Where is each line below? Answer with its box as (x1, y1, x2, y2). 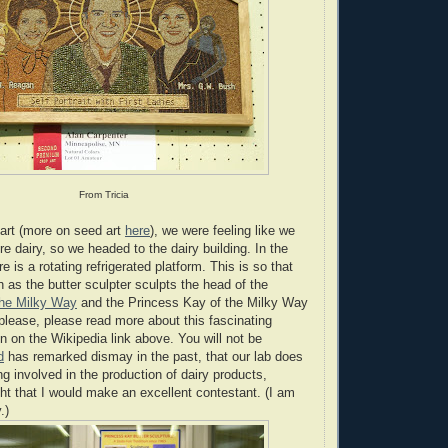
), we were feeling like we (150, 223, 295, 238)
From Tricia (78, 188, 129, 200)
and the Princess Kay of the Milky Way (77, 295, 308, 310)
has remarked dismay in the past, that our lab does (4, 349, 303, 364)
